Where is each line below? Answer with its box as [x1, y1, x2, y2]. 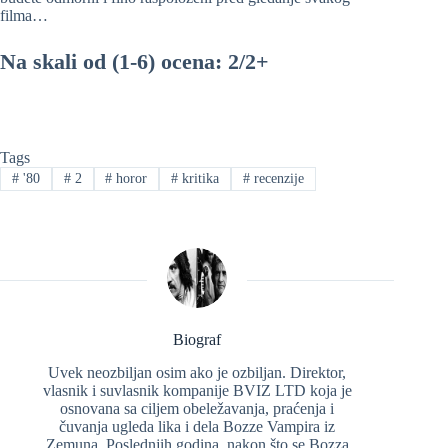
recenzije [250, 170, 305, 186]
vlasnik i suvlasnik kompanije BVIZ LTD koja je [42, 381, 352, 399]
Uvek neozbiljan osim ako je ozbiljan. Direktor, [48, 363, 347, 381]
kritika [178, 170, 220, 186]
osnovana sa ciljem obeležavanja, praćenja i [60, 399, 335, 417]
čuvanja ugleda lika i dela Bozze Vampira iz [59, 417, 336, 435]
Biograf [173, 331, 222, 349]
